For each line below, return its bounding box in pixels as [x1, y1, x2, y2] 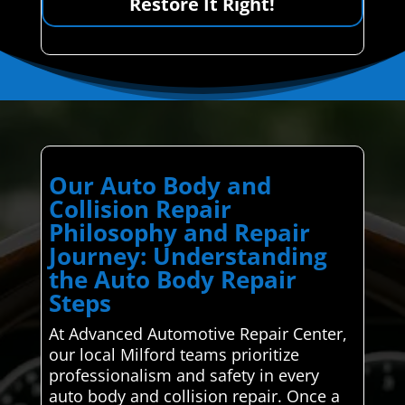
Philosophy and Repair [48, 216, 310, 250]
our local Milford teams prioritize [48, 344, 299, 366]
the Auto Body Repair [48, 263, 297, 297]
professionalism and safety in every [48, 364, 319, 387]
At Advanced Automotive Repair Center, [48, 323, 347, 345]
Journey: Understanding [48, 240, 327, 273]
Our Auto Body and [48, 169, 271, 202]
